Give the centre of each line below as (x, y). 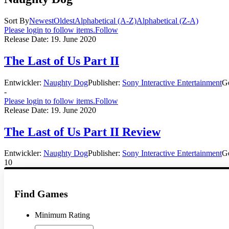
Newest (41, 20)
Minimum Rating (62, 215)
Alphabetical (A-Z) (106, 20)
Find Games (41, 194)
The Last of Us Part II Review (82, 132)
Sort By (17, 20)
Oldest (64, 20)
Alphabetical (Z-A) (167, 20)
